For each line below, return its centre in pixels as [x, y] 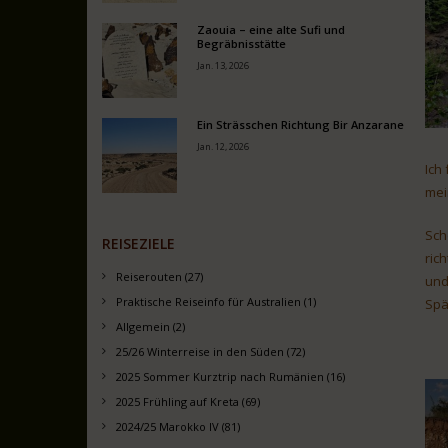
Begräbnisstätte [242, 43]
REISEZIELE [139, 243]
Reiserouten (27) [160, 276]
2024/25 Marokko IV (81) [178, 426]
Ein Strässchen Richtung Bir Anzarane [301, 124]
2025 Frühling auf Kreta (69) [188, 401]
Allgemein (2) [151, 326]
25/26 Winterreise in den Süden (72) [211, 351]
